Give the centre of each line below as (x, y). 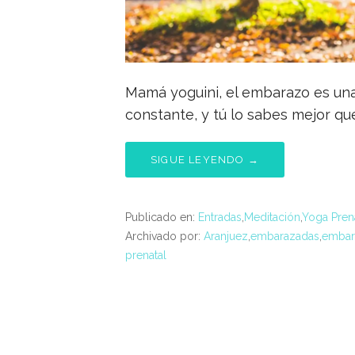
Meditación (272, 218)
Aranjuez (226, 237)
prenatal (146, 256)
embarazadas (285, 237)
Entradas (220, 218)
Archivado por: (164, 237)
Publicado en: (162, 218)
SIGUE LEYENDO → (205, 160)
